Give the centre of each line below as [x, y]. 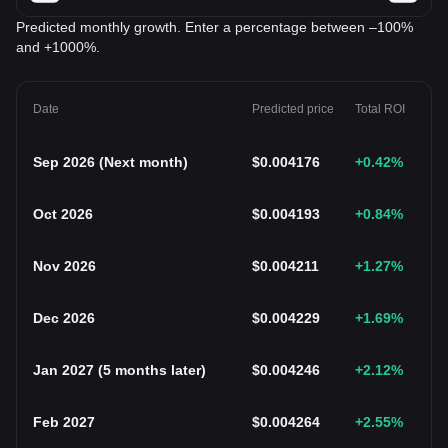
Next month [143, 162]
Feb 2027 [64, 422]
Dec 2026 [64, 318]
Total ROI [380, 109]
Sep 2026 [64, 162]
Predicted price [293, 109]
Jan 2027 [63, 370]
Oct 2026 [63, 214]
